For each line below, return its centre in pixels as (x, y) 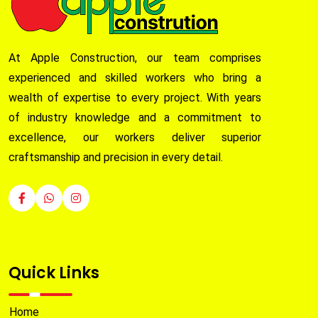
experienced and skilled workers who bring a (135, 78)
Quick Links (54, 273)
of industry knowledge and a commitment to (135, 118)
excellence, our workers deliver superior (135, 138)
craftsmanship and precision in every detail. (116, 158)
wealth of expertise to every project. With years (135, 98)
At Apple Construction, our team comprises (135, 58)
